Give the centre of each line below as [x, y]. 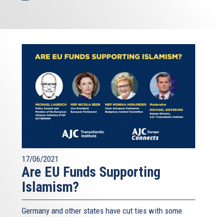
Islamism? [50, 187]
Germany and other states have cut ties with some [102, 210]
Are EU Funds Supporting [91, 172]
